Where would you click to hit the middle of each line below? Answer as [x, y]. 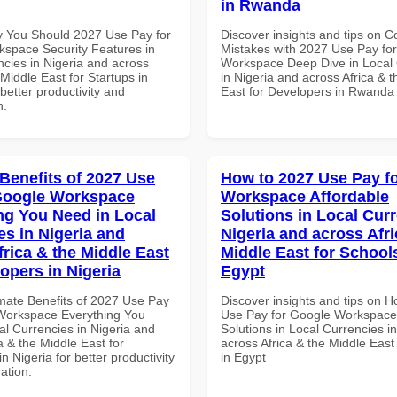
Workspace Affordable [305, 196]
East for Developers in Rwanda [307, 91]
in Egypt [243, 357]
